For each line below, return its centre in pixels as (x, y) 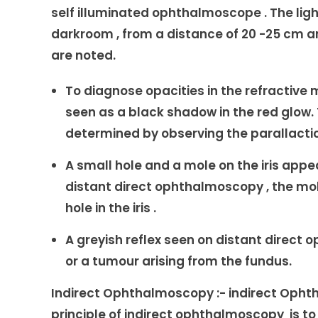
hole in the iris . (111, 208)
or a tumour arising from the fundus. (179, 261)
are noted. (83, 55)
